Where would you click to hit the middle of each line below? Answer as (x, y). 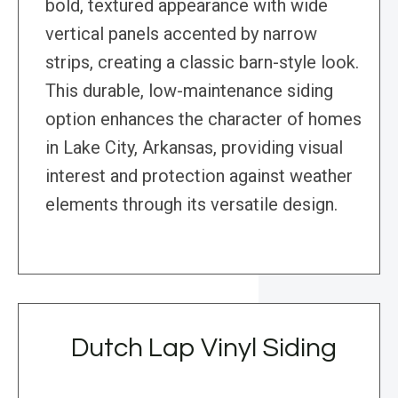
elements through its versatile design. (191, 205)
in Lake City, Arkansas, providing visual (194, 148)
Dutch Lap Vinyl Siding (203, 348)
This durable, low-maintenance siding (189, 91)
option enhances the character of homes (203, 119)
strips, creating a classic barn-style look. (202, 63)
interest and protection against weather (199, 176)
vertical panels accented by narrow (181, 34)
